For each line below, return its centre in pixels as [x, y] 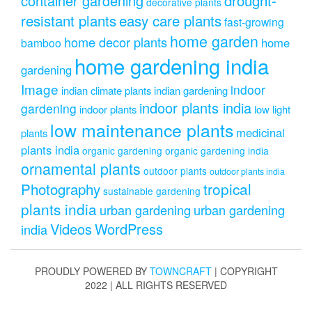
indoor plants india [195, 107]
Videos [71, 228]
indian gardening [191, 90]
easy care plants [170, 20]
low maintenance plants [142, 129]
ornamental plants [81, 168]
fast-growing [254, 21]
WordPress [129, 228]
